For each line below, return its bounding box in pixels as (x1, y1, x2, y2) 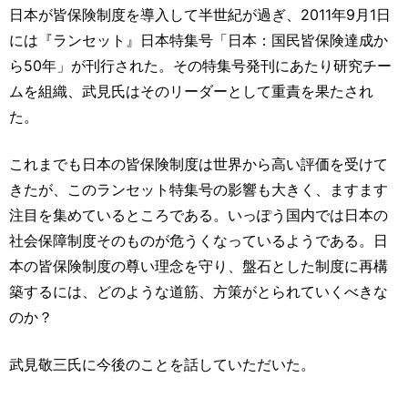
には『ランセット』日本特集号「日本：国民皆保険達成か (9, 30, 388, 49)
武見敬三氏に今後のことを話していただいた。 (9, 354, 315, 373)
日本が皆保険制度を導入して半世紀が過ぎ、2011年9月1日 (9, 5, 391, 24)
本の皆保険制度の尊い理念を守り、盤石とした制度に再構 (9, 256, 388, 275)
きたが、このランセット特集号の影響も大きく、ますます (9, 179, 388, 199)
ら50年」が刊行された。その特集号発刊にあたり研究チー (9, 56, 392, 75)
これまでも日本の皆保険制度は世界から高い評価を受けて (9, 154, 388, 173)
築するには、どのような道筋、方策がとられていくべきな (9, 281, 388, 301)
